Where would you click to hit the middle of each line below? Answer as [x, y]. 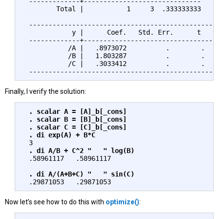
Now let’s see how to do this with [55, 202]
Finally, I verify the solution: [45, 92]
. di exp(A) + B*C [60, 135]
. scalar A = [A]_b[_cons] [78, 112]
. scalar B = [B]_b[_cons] [76, 120]
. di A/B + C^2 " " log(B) [82, 151]
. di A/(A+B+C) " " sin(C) [84, 174]
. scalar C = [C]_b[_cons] [76, 127]
